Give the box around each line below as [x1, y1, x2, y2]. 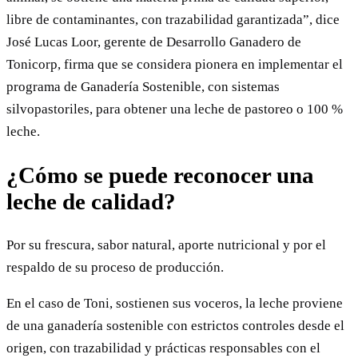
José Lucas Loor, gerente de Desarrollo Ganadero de [6, 34, 301, 50]
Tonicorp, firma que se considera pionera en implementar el [6, 57, 343, 73]
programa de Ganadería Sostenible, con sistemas [6, 79, 280, 95]
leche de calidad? [6, 189, 176, 215]
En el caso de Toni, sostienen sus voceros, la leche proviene [6, 295, 343, 311]
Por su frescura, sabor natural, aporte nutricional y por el [6, 237, 326, 253]
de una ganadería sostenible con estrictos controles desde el [6, 317, 344, 333]
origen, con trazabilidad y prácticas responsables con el [6, 340, 320, 356]
